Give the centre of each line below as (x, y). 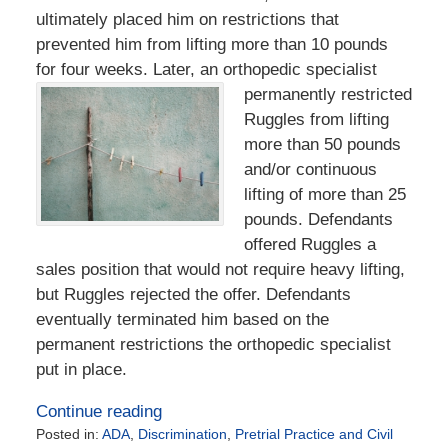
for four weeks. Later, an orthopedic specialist (206, 70)
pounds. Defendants (318, 220)
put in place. (81, 370)
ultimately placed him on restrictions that (187, 20)
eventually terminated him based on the (182, 320)
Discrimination (182, 434)
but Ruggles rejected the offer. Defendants (193, 295)
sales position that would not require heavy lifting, (220, 270)
